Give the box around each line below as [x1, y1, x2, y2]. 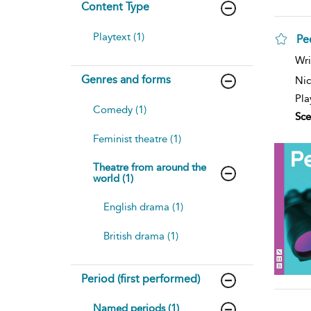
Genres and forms [81, 72, 171, 86]
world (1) [93, 171, 133, 185]
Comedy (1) [93, 103, 146, 116]
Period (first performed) [81, 271, 200, 285]
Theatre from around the [93, 160, 206, 174]
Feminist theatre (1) [93, 132, 181, 145]
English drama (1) [103, 200, 183, 213]
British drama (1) [103, 229, 178, 242]
